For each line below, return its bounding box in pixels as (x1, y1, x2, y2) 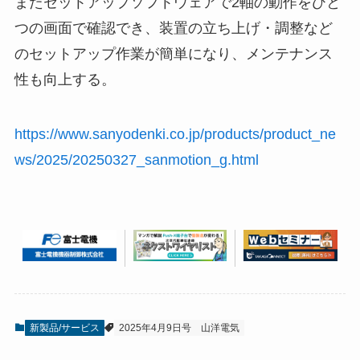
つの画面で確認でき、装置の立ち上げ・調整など (14, 19, 333, 36)
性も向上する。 (14, 71, 116, 88)
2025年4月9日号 (118, 321, 191, 333)
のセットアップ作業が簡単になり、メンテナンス (14, 45, 333, 62)
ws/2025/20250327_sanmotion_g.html (14, 151, 259, 168)
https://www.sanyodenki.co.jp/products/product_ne (14, 125, 336, 142)
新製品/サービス (29, 321, 100, 333)
